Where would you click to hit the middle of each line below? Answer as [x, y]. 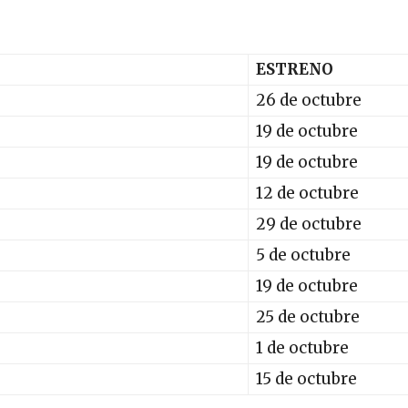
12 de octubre [307, 193]
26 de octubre [309, 100]
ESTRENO [295, 69]
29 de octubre [309, 224]
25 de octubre [308, 316]
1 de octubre [302, 347]
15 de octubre [306, 378]
